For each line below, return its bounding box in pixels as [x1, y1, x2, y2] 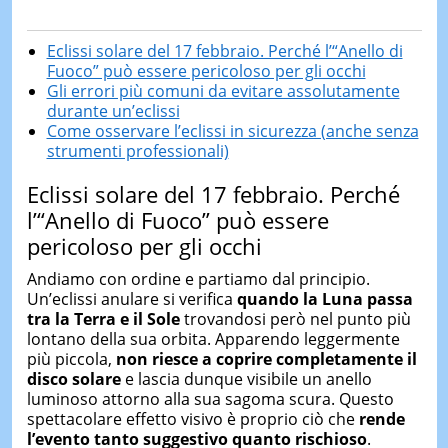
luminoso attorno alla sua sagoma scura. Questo [26, 388, 394, 410]
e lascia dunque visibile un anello [120, 368, 372, 390]
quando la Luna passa [236, 288, 413, 310]
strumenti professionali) [46, 139, 229, 162]
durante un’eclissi [46, 99, 180, 122]
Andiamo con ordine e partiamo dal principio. [26, 268, 370, 290]
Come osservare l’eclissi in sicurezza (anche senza [46, 119, 419, 142]
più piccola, [26, 348, 116, 370]
